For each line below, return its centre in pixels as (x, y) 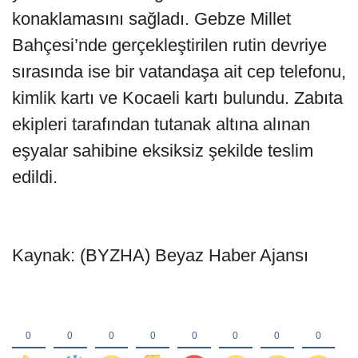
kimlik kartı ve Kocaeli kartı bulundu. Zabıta (177, 97)
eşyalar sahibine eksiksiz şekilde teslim (163, 150)
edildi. (35, 177)
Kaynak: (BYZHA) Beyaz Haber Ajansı (160, 255)
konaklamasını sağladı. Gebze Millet (151, 18)
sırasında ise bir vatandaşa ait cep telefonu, (179, 71)
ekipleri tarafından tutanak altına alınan (161, 124)
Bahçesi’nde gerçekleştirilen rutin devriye (169, 45)
